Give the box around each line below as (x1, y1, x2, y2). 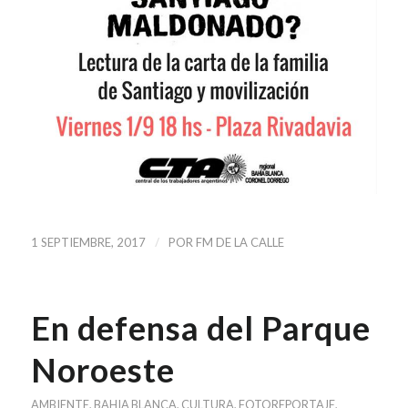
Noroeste (30, 350, 175, 391)
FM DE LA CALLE (195, 235, 284, 250)
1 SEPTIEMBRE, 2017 (30, 235, 146, 250)
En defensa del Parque (30, 308, 371, 349)
